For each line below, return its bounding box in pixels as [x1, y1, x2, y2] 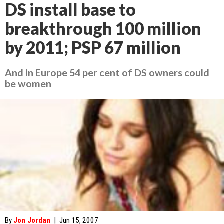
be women [5, 77, 51, 89]
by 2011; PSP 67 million [5, 37, 181, 57]
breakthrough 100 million [5, 18, 201, 38]
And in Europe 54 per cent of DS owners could [5, 66, 209, 78]
